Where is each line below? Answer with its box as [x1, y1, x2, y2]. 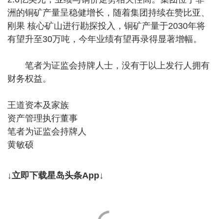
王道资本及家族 [7, 100, 69, 110]
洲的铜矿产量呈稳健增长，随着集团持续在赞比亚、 [7, 7, 210, 18]
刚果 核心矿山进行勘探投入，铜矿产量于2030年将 [7, 21, 205, 31]
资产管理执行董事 [7, 113, 78, 123]
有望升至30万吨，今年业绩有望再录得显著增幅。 [7, 34, 202, 44]
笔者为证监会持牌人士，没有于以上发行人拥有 [7, 60, 210, 70]
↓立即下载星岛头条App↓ [7, 170, 104, 180]
